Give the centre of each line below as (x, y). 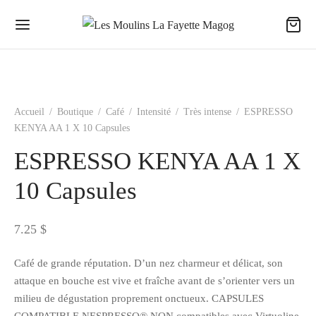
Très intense (207, 112)
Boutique (75, 112)
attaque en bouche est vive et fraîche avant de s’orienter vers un (154, 280)
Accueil (29, 112)
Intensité (154, 112)
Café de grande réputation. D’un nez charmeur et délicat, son (148, 262)
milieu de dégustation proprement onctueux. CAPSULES (139, 298)
